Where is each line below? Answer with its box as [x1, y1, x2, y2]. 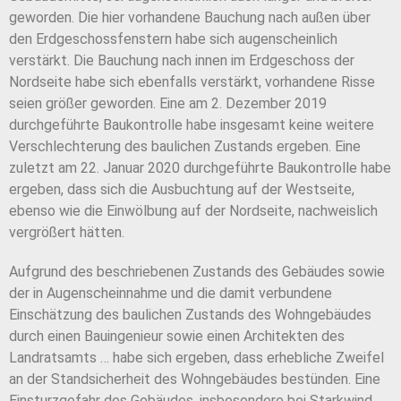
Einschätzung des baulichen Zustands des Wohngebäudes [9, 306, 371, 324]
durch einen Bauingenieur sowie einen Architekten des [9, 328, 345, 346]
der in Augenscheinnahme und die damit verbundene [9, 285, 332, 303]
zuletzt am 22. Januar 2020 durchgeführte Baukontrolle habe [9, 159, 391, 177]
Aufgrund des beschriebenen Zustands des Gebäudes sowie [9, 263, 385, 281]
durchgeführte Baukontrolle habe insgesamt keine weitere [9, 116, 374, 134]
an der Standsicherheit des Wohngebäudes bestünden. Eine [9, 371, 380, 388]
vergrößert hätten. [9, 224, 124, 242]
